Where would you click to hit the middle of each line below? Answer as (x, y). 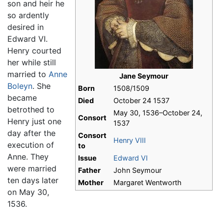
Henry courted (34, 51)
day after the (31, 133)
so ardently (28, 15)
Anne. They (28, 157)
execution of (31, 145)
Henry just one (34, 122)
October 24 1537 (141, 101)
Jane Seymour (144, 76)
